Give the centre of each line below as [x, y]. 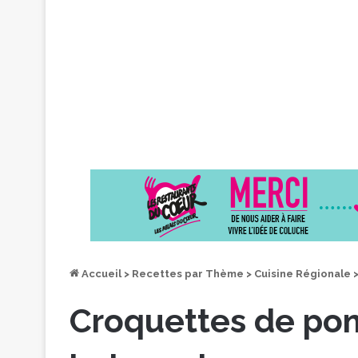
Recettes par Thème [188, 274]
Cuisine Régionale [302, 274]
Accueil [100, 274]
